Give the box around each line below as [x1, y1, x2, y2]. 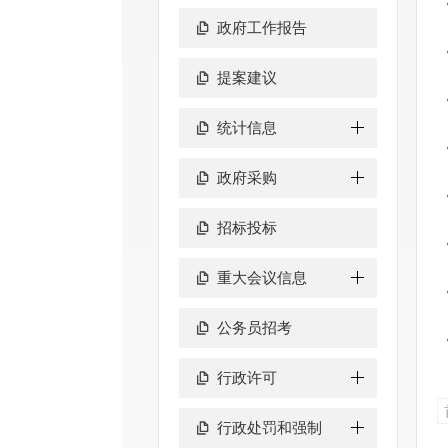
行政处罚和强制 [217, 419, 322, 436]
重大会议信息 [217, 269, 307, 286]
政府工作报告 [217, 19, 307, 36]
